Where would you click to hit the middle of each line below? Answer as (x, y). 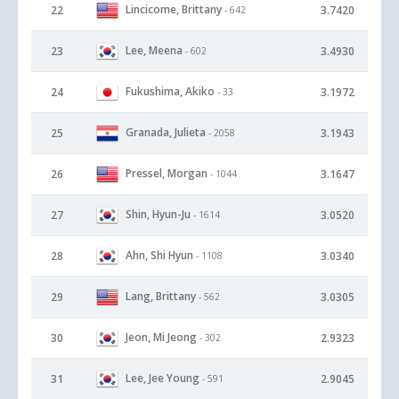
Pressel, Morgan (167, 173)
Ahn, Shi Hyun (159, 255)
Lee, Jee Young (163, 378)
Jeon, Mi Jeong (161, 337)
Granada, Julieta (166, 132)
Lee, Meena (154, 50)
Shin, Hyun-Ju (158, 214)
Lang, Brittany (161, 296)
